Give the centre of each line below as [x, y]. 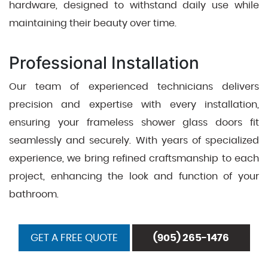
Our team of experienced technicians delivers [134, 86]
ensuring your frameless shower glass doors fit [134, 122]
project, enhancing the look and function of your [134, 176]
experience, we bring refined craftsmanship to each [134, 158]
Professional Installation [104, 63]
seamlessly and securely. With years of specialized [134, 140]
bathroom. [34, 194]
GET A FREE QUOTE [74, 237]
